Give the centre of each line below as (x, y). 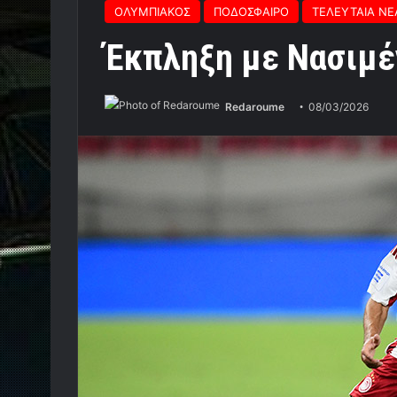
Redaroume (255, 107)
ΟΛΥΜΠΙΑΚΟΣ (152, 12)
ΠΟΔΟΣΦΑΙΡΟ (251, 12)
